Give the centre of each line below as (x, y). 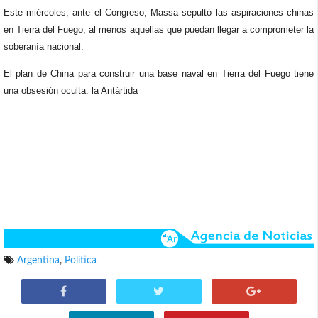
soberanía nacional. (44, 46)
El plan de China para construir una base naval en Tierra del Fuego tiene (159, 73)
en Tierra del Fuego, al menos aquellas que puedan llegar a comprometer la (159, 29)
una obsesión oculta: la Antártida (71, 91)
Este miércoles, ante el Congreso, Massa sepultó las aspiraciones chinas (159, 12)
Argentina (38, 260)
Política (81, 260)
